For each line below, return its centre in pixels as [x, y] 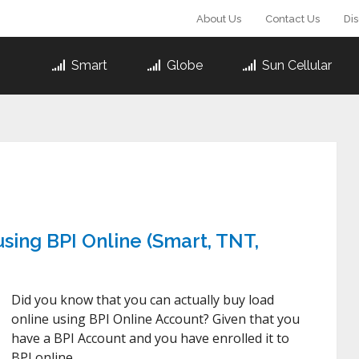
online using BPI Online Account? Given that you [155, 319]
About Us [219, 19]
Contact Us [292, 19]
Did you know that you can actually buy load [143, 300]
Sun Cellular [295, 65]
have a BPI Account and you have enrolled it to [150, 338]
